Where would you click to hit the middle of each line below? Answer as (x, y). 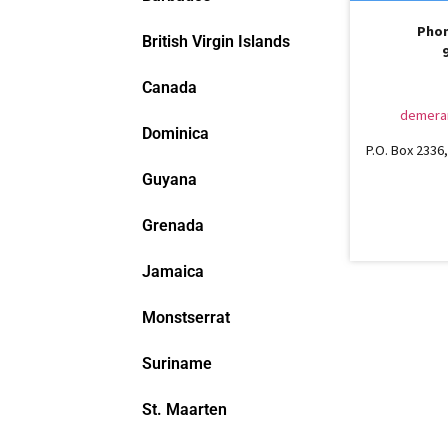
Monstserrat (186, 317)
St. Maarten (184, 409)
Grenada (173, 225)
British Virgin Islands (216, 41)
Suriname (177, 363)
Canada (169, 87)
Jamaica (173, 271)
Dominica (175, 133)
